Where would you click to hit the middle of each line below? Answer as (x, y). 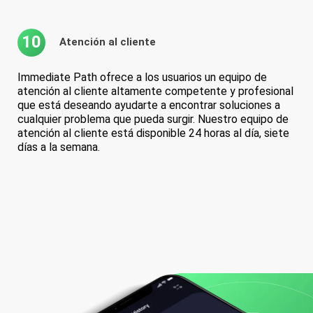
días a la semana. (59, 147)
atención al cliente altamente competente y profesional (155, 91)
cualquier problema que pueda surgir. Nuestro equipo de (153, 119)
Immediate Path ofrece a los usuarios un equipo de (142, 77)
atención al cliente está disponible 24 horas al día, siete (153, 133)
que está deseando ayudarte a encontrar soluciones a (149, 105)
